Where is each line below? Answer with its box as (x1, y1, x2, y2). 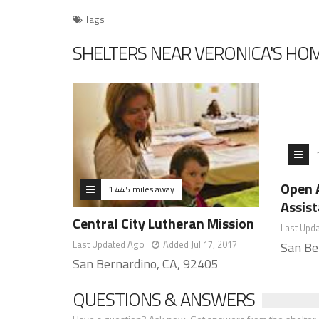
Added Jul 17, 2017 (163, 236, 237, 251)
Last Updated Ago (73, 236, 145, 251)
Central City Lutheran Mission (73, 211, 254, 234)
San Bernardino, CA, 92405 (73, 253, 219, 273)
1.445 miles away (108, 182, 174, 196)
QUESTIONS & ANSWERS (73, 285, 255, 313)
